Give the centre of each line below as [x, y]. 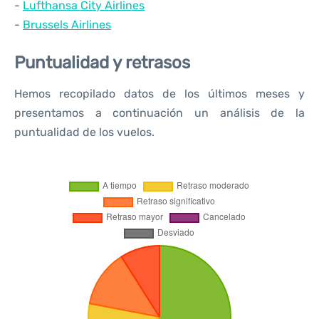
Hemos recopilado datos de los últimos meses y [159, 94]
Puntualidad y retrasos [102, 63]
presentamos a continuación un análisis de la [159, 113]
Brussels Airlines [67, 25]
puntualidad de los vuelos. [84, 132]
